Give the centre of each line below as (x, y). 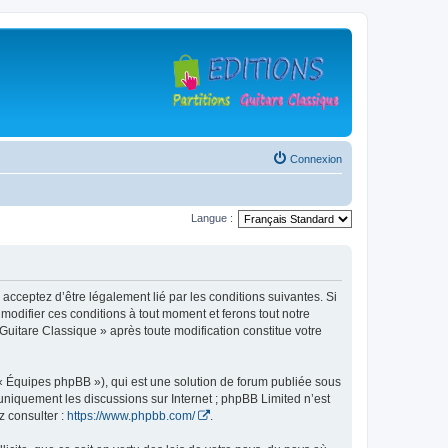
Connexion (316, 159)
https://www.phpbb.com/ (131, 415)
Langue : (212, 217)
